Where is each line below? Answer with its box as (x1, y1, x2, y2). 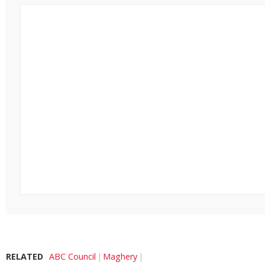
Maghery (103, 251, 137, 263)
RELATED (6, 251, 43, 263)
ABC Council (49, 251, 96, 263)
